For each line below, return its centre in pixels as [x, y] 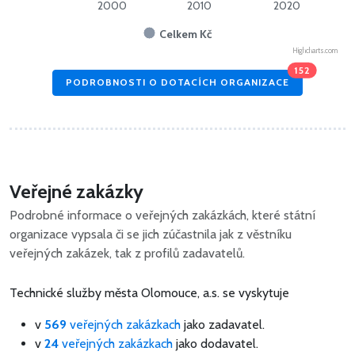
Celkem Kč [186, 34]
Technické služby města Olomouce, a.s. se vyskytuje [149, 292]
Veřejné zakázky [76, 191]
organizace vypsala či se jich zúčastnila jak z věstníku [151, 234]
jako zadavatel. [223, 324]
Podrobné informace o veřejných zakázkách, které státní [162, 215]
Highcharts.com [315, 50]
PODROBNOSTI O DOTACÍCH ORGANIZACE [177, 82]
